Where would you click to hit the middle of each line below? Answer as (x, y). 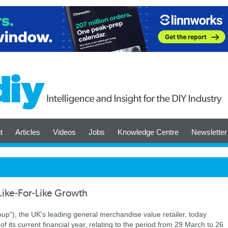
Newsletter (209, 132)
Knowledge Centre (148, 132)
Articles (28, 132)
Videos (64, 132)
